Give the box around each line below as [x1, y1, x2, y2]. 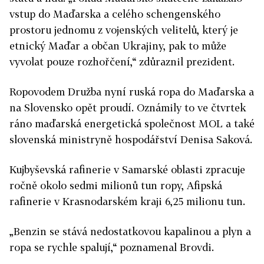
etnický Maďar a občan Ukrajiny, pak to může [9, 39, 226, 52]
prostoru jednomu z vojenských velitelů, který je [9, 23, 238, 36]
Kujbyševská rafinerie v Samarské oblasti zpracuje [9, 163, 245, 176]
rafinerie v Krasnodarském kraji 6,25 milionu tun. [9, 194, 245, 207]
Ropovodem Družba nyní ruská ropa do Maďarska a [9, 85, 254, 98]
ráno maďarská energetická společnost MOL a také [9, 117, 255, 130]
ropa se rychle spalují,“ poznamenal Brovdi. [9, 240, 214, 253]
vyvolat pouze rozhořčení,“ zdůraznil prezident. [9, 55, 235, 68]
